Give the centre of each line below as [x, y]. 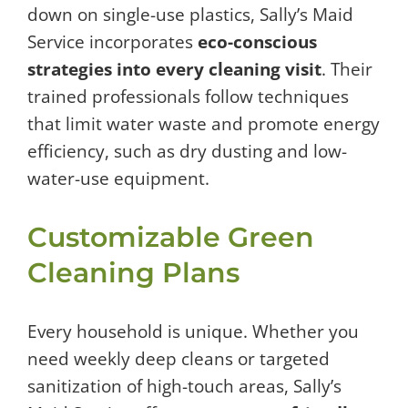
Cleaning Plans [133, 273]
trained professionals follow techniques [188, 97]
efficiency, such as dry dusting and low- [187, 152]
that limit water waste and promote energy [204, 124]
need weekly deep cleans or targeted [178, 359]
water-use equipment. [118, 179]
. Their [347, 70]
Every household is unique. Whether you [193, 332]
